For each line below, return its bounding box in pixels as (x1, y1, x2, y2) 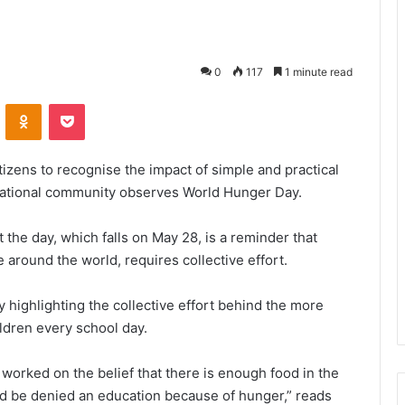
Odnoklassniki (41, 96, 118, 111)
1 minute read (282, 65, 353, 79)
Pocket (84, 96, 123, 111)
